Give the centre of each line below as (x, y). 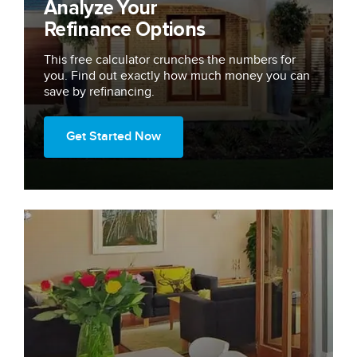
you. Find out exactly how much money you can (177, 76)
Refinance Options (125, 29)
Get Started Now (114, 136)
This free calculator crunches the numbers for (170, 60)
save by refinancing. (99, 92)
